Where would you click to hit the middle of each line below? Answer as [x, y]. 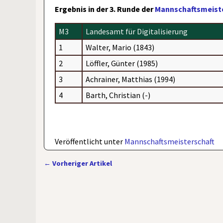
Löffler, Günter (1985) [122, 63]
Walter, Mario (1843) [120, 47]
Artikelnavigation [86, 173]
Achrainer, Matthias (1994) [131, 79]
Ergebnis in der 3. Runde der [105, 9]
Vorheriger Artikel [81, 163]
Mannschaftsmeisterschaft [170, 141]
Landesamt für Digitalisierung [137, 31]
